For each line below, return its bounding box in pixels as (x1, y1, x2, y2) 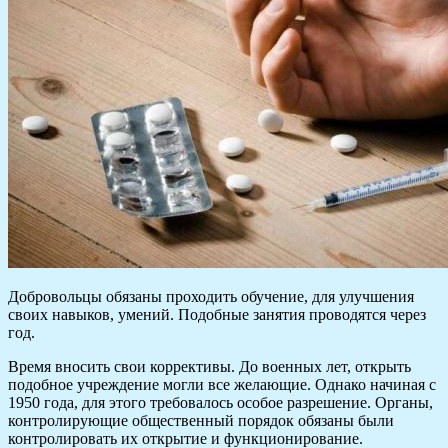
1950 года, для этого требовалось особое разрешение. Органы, (8, 394, 433, 412)
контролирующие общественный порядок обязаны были (8, 412, 394, 430)
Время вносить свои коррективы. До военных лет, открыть (8, 358, 411, 376)
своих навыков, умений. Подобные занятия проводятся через (8, 306, 426, 324)
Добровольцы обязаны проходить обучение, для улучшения (8, 288, 414, 306)
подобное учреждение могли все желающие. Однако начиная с (8, 376, 436, 394)
